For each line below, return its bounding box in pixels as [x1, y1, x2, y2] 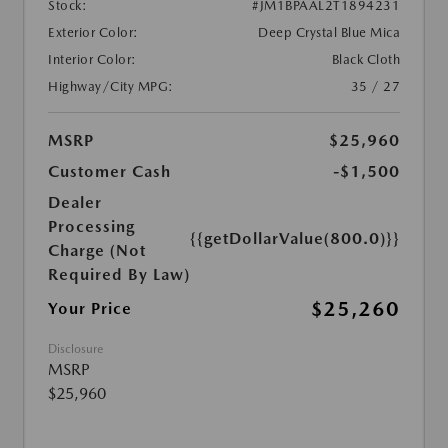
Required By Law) [48, 265, 190, 285]
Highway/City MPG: [48, 79, 174, 95]
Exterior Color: [48, 25, 139, 41]
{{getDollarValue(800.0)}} [190, 229, 400, 249]
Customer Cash [48, 162, 171, 182]
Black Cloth [331, 52, 400, 68]
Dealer [48, 193, 102, 213]
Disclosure [48, 342, 103, 357]
